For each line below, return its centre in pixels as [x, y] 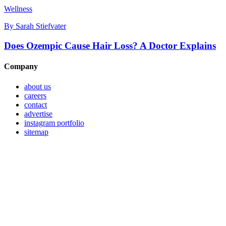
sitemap [36, 132]
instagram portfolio [54, 123]
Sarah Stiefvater [41, 26]
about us [38, 86]
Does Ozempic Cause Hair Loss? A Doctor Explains [110, 46]
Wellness [18, 9]
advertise [38, 114]
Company [21, 67]
